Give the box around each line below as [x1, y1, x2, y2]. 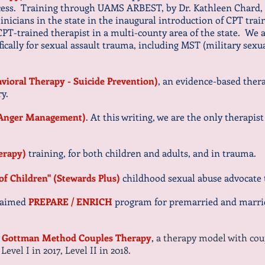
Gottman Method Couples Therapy [2, 231, 151, 244]
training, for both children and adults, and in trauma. [28, 147, 256, 159]
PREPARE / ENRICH [28, 195, 115, 208]
